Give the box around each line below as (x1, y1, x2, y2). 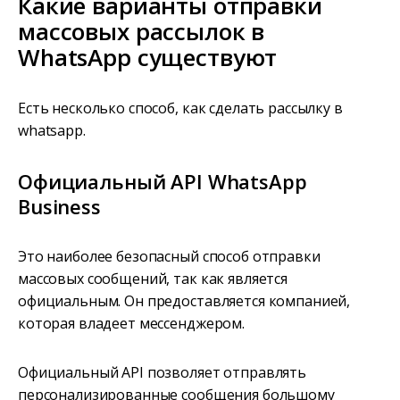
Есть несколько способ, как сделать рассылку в (18, 97, 343, 118)
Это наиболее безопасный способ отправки (18, 246, 321, 266)
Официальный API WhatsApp (18, 167, 307, 195)
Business (18, 192, 101, 220)
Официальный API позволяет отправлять (18, 362, 306, 382)
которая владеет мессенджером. (18, 312, 245, 333)
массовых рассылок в (18, 14, 265, 47)
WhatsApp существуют (18, 40, 278, 73)
